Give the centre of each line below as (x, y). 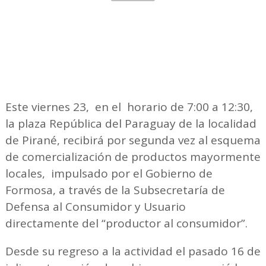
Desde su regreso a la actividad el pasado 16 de (133, 251)
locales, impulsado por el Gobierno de (109, 173)
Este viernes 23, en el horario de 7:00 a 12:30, (129, 107)
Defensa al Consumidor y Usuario (95, 206)
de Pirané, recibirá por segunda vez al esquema (133, 140)
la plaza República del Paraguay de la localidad (131, 123)
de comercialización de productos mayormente (133, 156)
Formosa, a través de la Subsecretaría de (115, 190)
